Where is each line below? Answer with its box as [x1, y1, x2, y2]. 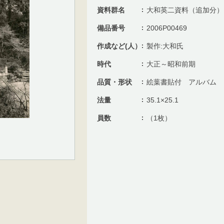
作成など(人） [97, 42, 141, 50]
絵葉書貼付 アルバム [146, 78, 216, 86]
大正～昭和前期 [146, 60, 195, 68]
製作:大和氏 [146, 42, 183, 50]
